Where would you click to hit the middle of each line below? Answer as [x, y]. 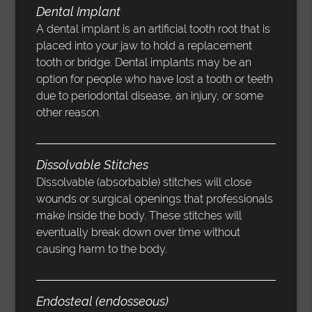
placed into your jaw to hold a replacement [145, 46]
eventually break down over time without [139, 233]
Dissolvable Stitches [93, 165]
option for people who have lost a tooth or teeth [155, 79]
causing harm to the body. [102, 249]
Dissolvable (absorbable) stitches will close [144, 182]
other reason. [69, 113]
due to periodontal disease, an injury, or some [150, 96]
